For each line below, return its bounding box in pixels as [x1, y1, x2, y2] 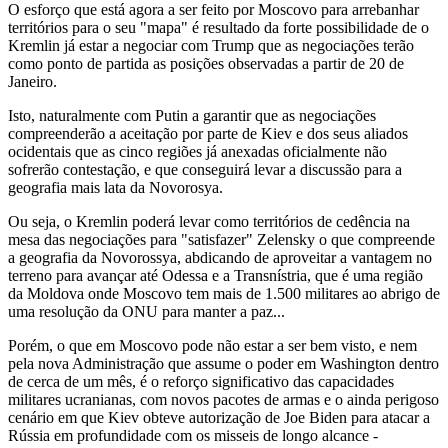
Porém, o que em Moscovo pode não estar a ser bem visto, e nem [8, 337, 417, 355]
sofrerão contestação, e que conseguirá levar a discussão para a [8, 161, 402, 179]
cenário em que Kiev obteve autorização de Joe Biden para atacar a [8, 409, 430, 427]
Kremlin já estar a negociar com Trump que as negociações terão [8, 37, 414, 55]
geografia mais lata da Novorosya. [8, 179, 223, 197]
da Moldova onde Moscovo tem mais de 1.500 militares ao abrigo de [8, 285, 440, 303]
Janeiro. [8, 73, 57, 91]
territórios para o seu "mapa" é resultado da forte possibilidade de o [8, 19, 429, 37]
